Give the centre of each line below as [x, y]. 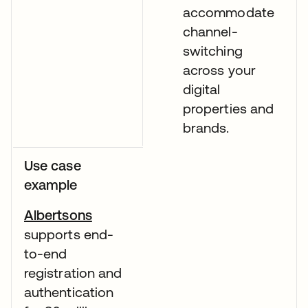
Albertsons [58, 215]
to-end [46, 253]
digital [202, 89]
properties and [229, 108]
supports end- [69, 234]
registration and [73, 273]
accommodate [229, 12]
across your [219, 70]
